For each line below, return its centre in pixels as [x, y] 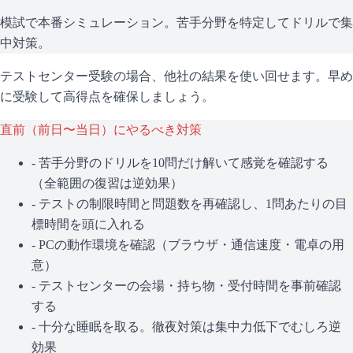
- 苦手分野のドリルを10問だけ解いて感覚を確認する [180, 162]
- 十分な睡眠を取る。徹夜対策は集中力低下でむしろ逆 [186, 326]
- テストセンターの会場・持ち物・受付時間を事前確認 [186, 285]
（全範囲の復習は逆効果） [107, 183]
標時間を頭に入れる [88, 224]
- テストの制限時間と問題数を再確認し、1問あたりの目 [190, 203]
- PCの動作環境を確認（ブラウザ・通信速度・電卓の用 [188, 244]
